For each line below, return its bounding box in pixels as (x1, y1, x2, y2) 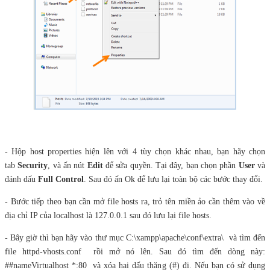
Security (17, 161, 48, 170)
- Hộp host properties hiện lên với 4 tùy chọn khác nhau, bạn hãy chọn (5, 147, 265, 156)
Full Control (38, 175, 84, 184)
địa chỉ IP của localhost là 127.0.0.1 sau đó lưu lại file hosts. (5, 211, 212, 220)
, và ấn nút (48, 161, 87, 170)
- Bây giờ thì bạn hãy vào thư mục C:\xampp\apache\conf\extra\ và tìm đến (5, 233, 265, 242)
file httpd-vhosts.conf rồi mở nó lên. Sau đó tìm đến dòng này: (5, 247, 265, 256)
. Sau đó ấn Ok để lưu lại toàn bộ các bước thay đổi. (84, 175, 263, 184)
